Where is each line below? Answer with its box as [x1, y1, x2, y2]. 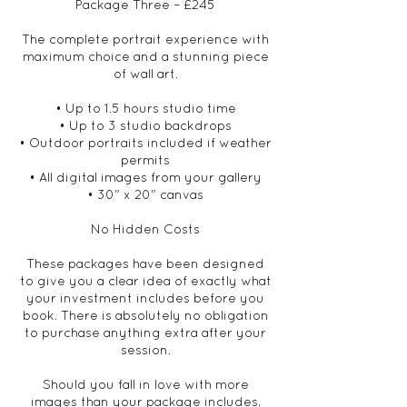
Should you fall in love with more [42, 377, 249, 392]
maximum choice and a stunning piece [22, 49, 269, 64]
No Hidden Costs [91, 222, 200, 236]
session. [120, 342, 171, 357]
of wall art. [113, 66, 178, 81]
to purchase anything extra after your [25, 325, 266, 340]
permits [121, 153, 170, 167]
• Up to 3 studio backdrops [59, 118, 232, 133]
